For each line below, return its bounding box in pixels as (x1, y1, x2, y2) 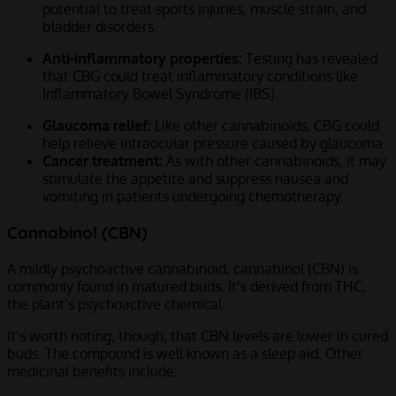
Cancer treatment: (42, 152, 163, 171)
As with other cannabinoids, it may (163, 152, 386, 171)
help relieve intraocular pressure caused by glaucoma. (42, 134, 386, 153)
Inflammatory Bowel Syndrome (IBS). (42, 85, 278, 103)
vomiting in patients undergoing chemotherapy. (42, 187, 344, 206)
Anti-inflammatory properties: (42, 49, 242, 68)
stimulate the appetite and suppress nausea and (42, 170, 348, 188)
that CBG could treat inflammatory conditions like (42, 67, 358, 86)
